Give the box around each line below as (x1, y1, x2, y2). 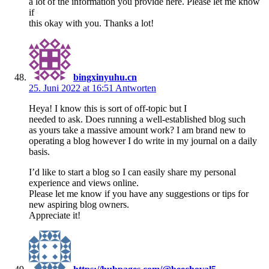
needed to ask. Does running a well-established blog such (29, 113, 246, 124)
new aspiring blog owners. (29, 199, 129, 210)
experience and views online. (29, 177, 139, 188)
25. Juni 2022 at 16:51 (29, 82, 115, 93)
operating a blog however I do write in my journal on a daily (29, 135, 257, 146)
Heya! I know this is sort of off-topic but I (29, 103, 187, 113)
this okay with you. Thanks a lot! (29, 17, 154, 28)
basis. (29, 146, 50, 157)
